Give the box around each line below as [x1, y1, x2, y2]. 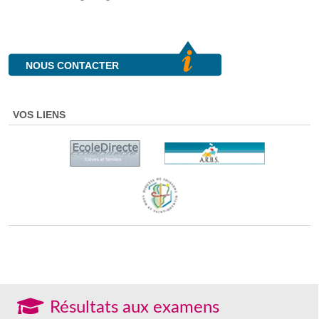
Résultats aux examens [50, 298, 219, 316]
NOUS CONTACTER [26, 59, 119, 71]
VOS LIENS [13, 108, 66, 120]
